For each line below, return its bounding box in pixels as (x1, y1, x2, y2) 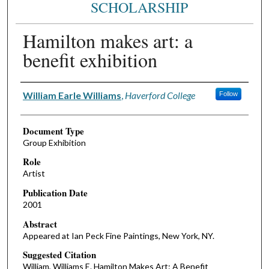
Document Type (22, 124, 84, 138)
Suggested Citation (22, 248, 96, 262)
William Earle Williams (22, 89, 121, 101)
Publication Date (22, 186, 88, 200)
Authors (20, 85, 50, 97)
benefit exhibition (22, 46, 157, 73)
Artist (22, 168, 45, 179)
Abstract (22, 217, 57, 231)
